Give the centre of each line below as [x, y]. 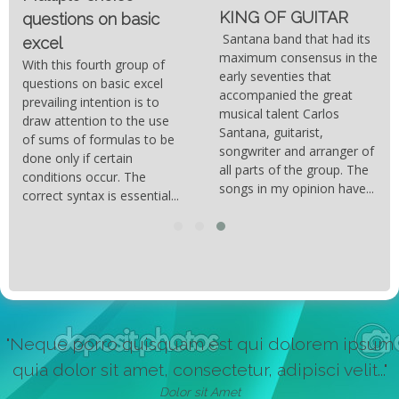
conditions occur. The [84, 177]
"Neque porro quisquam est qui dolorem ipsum [199, 344]
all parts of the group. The [294, 169]
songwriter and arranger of [297, 151]
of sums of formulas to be [98, 140]
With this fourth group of [93, 65]
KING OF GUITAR [284, 17]
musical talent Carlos [279, 113]
